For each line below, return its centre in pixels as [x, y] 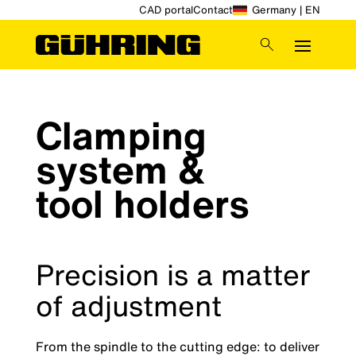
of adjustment [128, 306]
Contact [213, 10]
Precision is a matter [172, 275]
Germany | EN [286, 10]
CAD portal [166, 10]
